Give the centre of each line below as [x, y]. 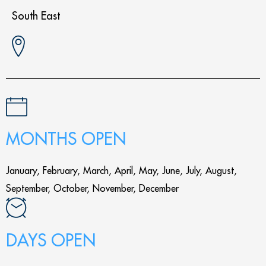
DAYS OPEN [51, 240]
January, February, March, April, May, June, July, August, [121, 170]
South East [36, 16]
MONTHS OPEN [66, 139]
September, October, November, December [92, 188]
